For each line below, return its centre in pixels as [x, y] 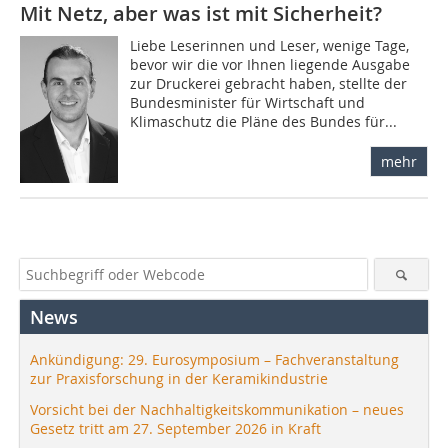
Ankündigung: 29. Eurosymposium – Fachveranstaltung [214, 360]
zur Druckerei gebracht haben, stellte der [269, 84]
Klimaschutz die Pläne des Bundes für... [264, 122]
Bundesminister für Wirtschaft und [248, 103]
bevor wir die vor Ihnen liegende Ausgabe [270, 65]
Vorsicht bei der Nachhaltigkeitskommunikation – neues [217, 410]
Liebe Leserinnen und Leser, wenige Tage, [270, 46]
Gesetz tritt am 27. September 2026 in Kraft [175, 429]
